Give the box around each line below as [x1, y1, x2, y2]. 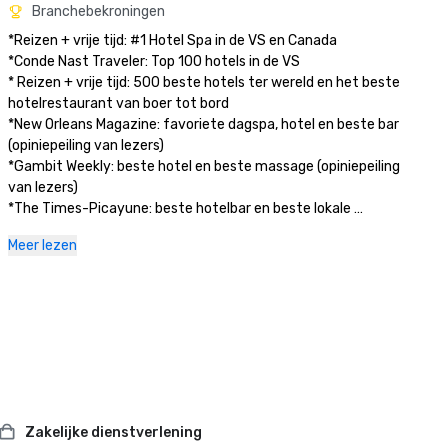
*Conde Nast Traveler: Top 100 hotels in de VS [8, 53, 300, 70]
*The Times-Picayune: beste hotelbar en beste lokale [8, 200, 351, 217]
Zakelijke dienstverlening [25, 423, 203, 441]
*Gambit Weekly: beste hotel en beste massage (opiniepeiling [8, 158, 400, 175]
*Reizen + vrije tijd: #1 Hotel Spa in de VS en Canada [8, 32, 337, 49]
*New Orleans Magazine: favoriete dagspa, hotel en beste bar [8, 116, 399, 133]
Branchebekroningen [32, 3, 165, 20]
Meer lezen [8, 237, 77, 254]
